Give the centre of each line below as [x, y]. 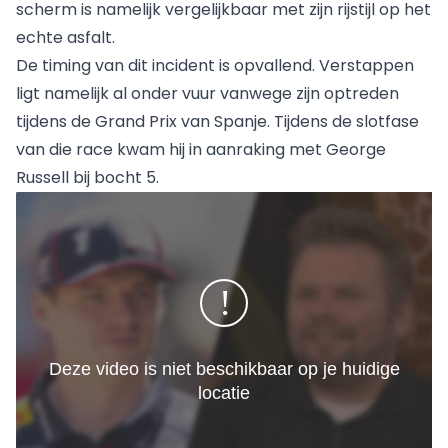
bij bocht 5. [114, 178]
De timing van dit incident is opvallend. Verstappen [215, 66]
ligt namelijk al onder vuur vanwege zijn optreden [207, 94]
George [356, 150]
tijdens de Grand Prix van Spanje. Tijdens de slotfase [217, 122]
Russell [42, 178]
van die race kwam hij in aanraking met [171, 150]
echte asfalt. [65, 38]
